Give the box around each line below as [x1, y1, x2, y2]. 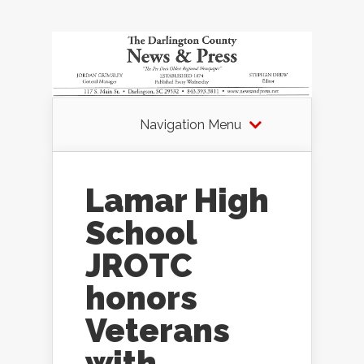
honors [85, 279, 197, 318]
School [85, 214, 197, 253]
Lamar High [85, 181, 269, 220]
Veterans [85, 311, 230, 350]
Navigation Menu [139, 117, 241, 133]
